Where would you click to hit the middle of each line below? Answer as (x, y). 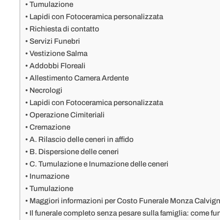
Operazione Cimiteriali (67, 115)
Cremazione (50, 127)
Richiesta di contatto (65, 29)
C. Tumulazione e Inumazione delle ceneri (99, 164)
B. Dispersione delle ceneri (74, 152)
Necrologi (46, 90)
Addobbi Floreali (58, 66)
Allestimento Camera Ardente (79, 78)
